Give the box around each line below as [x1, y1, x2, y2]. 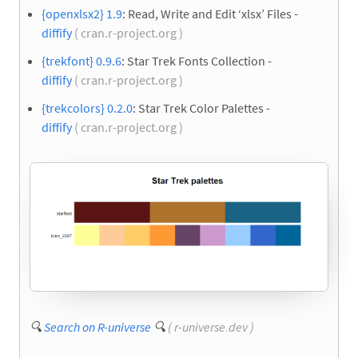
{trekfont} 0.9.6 [42, 53, 121, 70]
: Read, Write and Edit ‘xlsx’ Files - [122, 5, 298, 22]
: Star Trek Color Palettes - [133, 100, 270, 117]
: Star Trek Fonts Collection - [121, 53, 272, 70]
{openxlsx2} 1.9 [42, 5, 122, 22]
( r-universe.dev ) [165, 318, 257, 335]
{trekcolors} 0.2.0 [42, 100, 133, 117]
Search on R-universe [44, 318, 151, 335]
